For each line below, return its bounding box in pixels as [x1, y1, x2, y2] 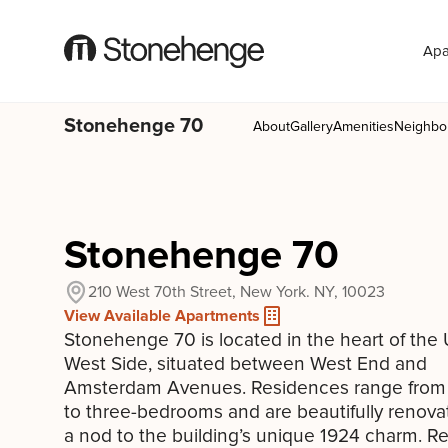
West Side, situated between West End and [64, 352, 427, 376]
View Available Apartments [64, 306, 260, 326]
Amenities [333, 117, 394, 135]
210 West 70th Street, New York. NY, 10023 [88, 282, 385, 302]
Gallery [290, 117, 333, 135]
